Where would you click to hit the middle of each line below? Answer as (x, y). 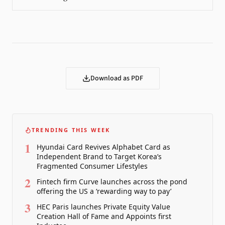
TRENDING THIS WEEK (71, 130)
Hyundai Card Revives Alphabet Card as (103, 147)
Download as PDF (117, 78)
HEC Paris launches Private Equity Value (103, 207)
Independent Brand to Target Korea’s (99, 156)
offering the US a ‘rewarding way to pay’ (104, 191)
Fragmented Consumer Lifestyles (92, 166)
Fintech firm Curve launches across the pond (112, 182)
